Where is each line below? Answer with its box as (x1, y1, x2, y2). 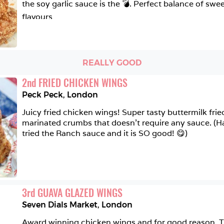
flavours (22, 11, 52, 22)
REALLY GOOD (82, 57, 141, 67)
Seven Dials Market (22, 200, 97, 209)
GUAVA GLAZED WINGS (37, 185, 122, 200)
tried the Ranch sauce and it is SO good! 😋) (22, 128, 187, 138)
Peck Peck (22, 90, 63, 99)
